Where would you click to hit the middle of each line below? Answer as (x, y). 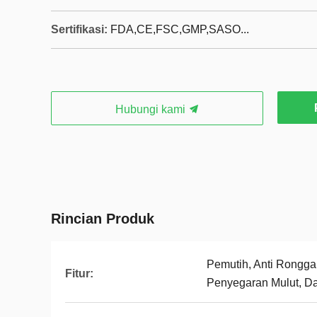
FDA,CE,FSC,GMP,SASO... (180, 29)
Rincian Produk (103, 219)
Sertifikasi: (79, 29)
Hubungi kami (151, 109)
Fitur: (79, 273)
